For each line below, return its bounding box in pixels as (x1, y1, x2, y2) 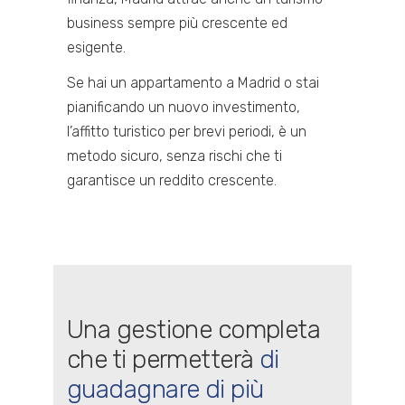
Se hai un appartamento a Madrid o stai (67, 74, 319, 91)
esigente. (67, 39, 126, 56)
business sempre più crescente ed (67, 14, 287, 32)
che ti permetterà (67, 344, 259, 374)
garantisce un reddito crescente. (67, 172, 277, 189)
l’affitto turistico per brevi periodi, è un (67, 123, 306, 140)
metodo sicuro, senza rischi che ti (67, 147, 282, 165)
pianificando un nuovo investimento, (67, 99, 300, 116)
